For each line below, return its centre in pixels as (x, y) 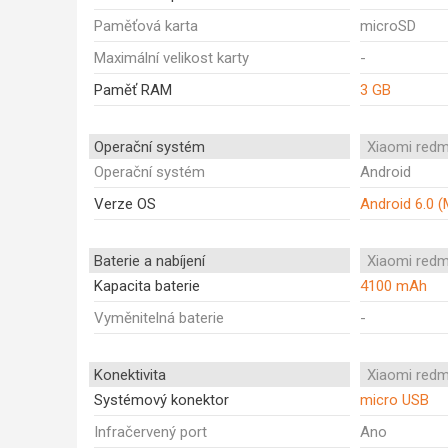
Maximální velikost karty (171, 58)
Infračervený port (150, 432)
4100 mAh (393, 286)
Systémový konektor (161, 400)
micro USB (394, 400)
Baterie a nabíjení (149, 261)
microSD (388, 26)
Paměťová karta (146, 26)
